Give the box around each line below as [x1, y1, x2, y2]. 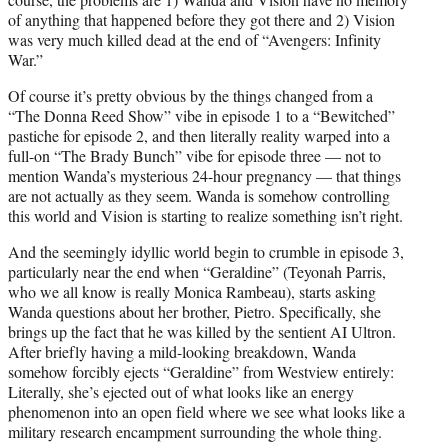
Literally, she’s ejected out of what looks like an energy [8, 381, 354, 403]
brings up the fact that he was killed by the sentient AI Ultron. [8, 321, 396, 343]
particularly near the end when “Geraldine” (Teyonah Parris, [8, 261, 386, 283]
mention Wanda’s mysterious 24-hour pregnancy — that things [8, 165, 401, 187]
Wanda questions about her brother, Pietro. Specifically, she [8, 301, 381, 323]
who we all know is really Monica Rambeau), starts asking [8, 281, 376, 303]
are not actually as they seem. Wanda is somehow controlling [8, 185, 390, 207]
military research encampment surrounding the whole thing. [8, 421, 382, 443]
